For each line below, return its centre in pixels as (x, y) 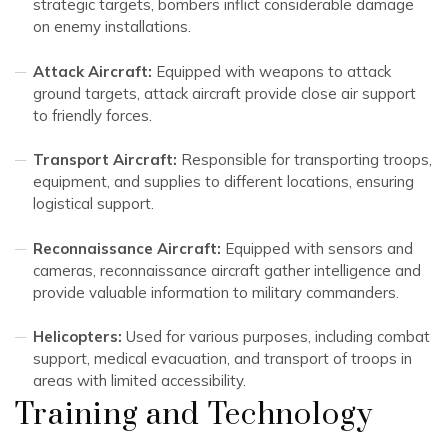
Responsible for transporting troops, (304, 160)
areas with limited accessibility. (139, 381)
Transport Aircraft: (105, 160)
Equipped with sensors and (317, 248)
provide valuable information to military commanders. (216, 292)
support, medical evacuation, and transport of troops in (222, 359)
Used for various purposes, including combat (276, 337)
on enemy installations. (112, 27)
